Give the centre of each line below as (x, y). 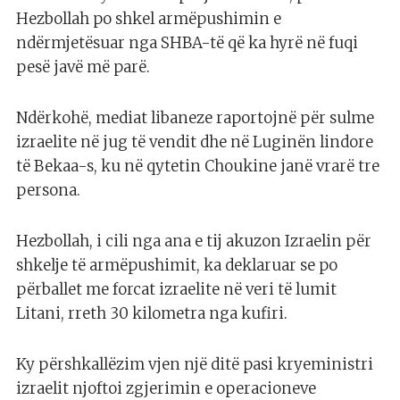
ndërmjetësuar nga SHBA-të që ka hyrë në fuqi (187, 43)
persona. (48, 191)
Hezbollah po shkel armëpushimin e (149, 19)
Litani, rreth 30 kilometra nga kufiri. (152, 314)
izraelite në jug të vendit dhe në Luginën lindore (195, 142)
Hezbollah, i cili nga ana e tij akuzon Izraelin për (194, 242)
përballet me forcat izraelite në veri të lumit (176, 290)
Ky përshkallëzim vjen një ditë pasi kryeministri (195, 365)
